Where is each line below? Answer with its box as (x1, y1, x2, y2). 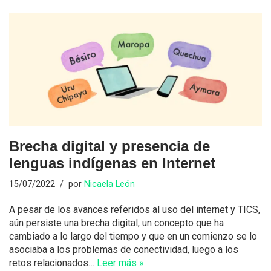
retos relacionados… (9, 256, 97, 269)
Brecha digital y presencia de (9, 137, 210, 154)
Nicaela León (84, 178, 135, 189)
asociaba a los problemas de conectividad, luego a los (9, 243, 238, 255)
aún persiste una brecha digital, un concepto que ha (9, 217, 224, 229)
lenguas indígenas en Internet (9, 154, 215, 171)
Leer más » (97, 256, 144, 269)
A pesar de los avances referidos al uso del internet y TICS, (9, 203, 260, 215)
